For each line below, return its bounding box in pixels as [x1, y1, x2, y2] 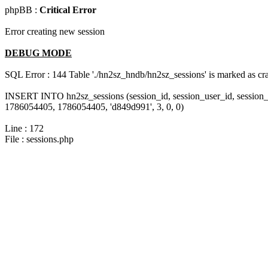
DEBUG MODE [5, 48, 72, 58]
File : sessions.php [5, 134, 74, 144]
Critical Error [39, 5, 96, 15]
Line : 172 [5, 123, 44, 133]
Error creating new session [5, 26, 105, 36]
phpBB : [5, 5, 39, 15]
